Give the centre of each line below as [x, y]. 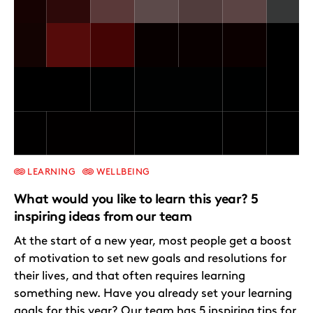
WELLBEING [122, 171]
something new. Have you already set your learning [153, 292]
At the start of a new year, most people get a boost [153, 240]
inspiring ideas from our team [104, 216]
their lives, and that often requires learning [130, 275]
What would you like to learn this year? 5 [136, 198]
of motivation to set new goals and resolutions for [150, 257]
